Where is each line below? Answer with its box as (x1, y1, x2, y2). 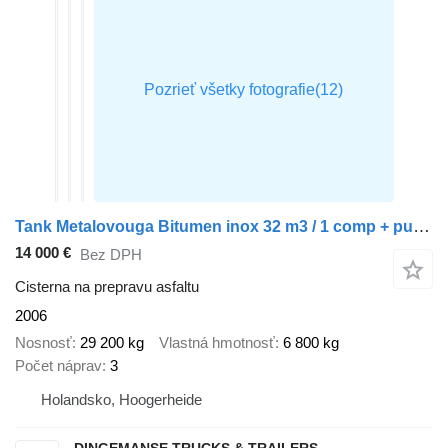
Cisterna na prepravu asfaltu (15, 278, 199, 296)
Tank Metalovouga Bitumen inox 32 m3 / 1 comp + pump (413, 217, 430, 237)
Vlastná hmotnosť (159, 333, 275, 351)
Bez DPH (80, 245, 142, 263)
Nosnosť (15, 333, 72, 351)
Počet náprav (15, 356, 102, 374)
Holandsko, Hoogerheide (41, 390, 202, 408)
